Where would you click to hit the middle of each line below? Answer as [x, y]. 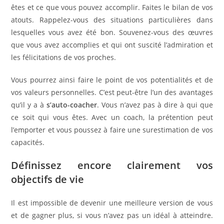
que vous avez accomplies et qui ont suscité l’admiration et [112, 45]
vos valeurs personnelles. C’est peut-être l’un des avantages [112, 92]
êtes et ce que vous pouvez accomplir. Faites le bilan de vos [112, 7]
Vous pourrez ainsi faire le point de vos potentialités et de [112, 80]
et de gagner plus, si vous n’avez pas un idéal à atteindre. [112, 215]
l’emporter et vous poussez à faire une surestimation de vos [112, 130]
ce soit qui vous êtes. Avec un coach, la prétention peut [112, 117]
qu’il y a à [29, 105]
